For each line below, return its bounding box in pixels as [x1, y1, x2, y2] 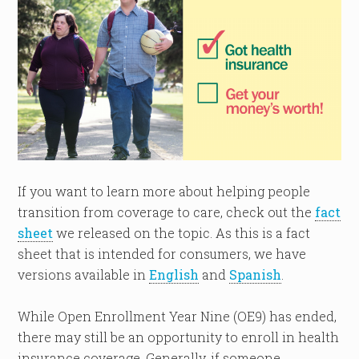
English [149, 265, 200, 283]
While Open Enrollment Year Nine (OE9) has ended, [18, 307, 337, 325]
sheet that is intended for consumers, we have [18, 244, 307, 262]
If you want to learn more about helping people [18, 182, 311, 200]
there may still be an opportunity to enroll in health [18, 328, 340, 345]
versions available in [18, 265, 150, 283]
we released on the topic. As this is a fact [53, 224, 311, 241]
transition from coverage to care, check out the [18, 203, 316, 220]
